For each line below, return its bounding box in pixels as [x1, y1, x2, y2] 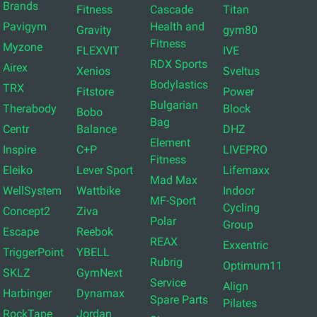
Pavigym [2, 20, 47, 34]
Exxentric [223, 238, 269, 253]
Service [149, 276, 186, 290]
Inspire [2, 143, 36, 157]
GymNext [76, 266, 122, 280]
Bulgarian [149, 98, 198, 113]
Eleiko [2, 163, 33, 178]
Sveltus [223, 64, 260, 79]
